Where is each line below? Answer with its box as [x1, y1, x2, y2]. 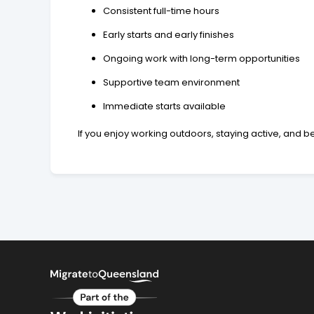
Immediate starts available [103, 100, 226, 114]
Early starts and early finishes [103, 28, 235, 42]
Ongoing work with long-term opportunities [103, 52, 301, 66]
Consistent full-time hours [103, 4, 220, 18]
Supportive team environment [103, 76, 240, 90]
